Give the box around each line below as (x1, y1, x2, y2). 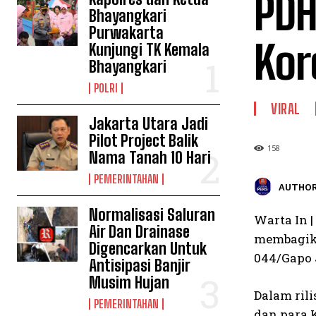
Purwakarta (89, 23, 164, 42)
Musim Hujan (89, 273, 170, 292)
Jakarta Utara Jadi (89, 114, 209, 133)
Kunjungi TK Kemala (89, 40, 210, 59)
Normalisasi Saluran (89, 205, 216, 224)
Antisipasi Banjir (89, 256, 191, 275)
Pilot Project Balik (89, 131, 199, 150)
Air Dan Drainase (89, 222, 190, 241)
